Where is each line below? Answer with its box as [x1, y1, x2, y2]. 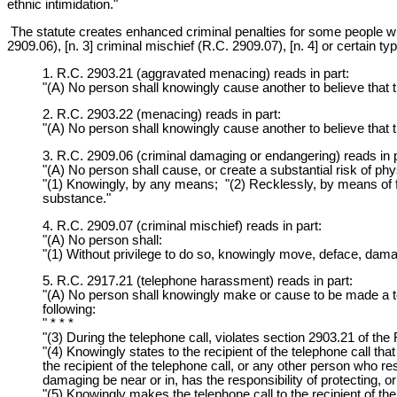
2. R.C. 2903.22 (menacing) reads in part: [43, 107, 281, 122]
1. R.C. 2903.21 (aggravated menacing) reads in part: [43, 66, 349, 81]
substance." [43, 191, 111, 206]
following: [43, 302, 96, 317]
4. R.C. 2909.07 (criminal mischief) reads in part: [43, 218, 322, 233]
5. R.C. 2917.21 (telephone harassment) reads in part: [43, 274, 353, 289]
